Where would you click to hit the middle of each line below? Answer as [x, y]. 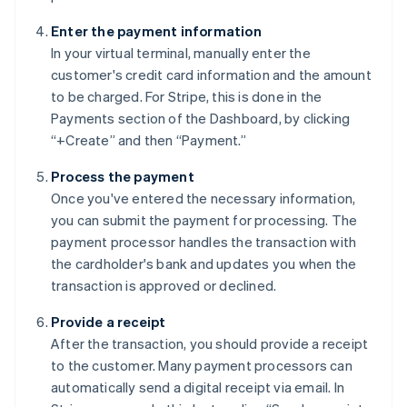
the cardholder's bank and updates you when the [204, 264]
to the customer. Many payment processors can [202, 366]
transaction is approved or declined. [164, 286]
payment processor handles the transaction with [204, 242]
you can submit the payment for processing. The [204, 220]
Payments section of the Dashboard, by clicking [201, 119]
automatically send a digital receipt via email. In [198, 387]
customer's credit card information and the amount [211, 75]
